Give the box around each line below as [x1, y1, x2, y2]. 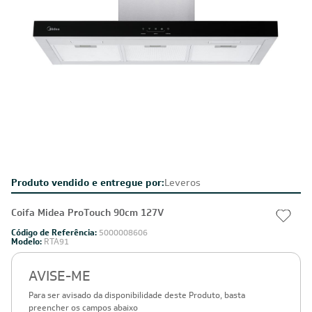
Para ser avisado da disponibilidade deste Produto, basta [29, 290, 245, 301]
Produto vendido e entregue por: [11, 176, 164, 189]
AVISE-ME [29, 267, 91, 285]
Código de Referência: [11, 227, 99, 238]
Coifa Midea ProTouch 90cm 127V [11, 206, 164, 219]
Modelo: [11, 236, 44, 247]
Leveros [164, 176, 201, 189]
